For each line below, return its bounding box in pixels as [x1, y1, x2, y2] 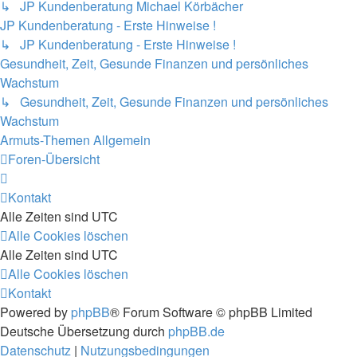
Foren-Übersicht [8, 150, 100, 168]
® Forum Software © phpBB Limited [110, 303, 312, 321]
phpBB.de [168, 322, 225, 340]
